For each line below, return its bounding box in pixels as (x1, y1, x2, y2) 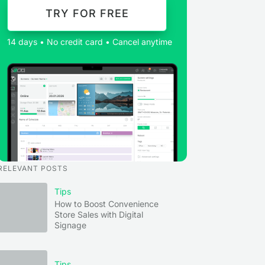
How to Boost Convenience (54, 199, 159, 209)
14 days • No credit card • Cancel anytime (7, 37, 172, 47)
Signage (54, 220, 86, 230)
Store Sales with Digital (54, 209, 143, 219)
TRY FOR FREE (45, 7, 129, 20)
